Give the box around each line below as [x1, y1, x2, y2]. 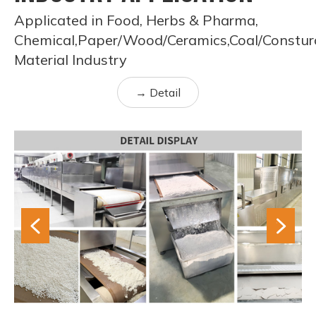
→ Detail [135, 85, 181, 100]
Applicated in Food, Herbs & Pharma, [14, 11, 258, 30]
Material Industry [14, 51, 127, 69]
